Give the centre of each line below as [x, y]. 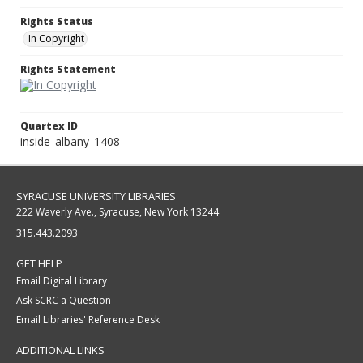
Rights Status [57, 22]
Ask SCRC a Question [64, 301]
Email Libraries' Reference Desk [88, 320]
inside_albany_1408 [70, 142]
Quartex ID [49, 126]
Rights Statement [68, 70]
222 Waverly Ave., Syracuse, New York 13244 [117, 212]
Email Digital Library [62, 281]
